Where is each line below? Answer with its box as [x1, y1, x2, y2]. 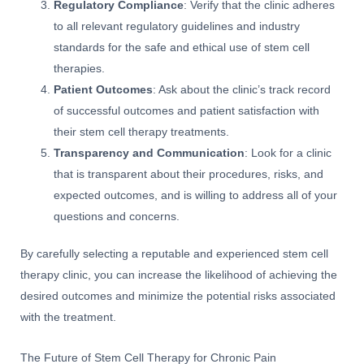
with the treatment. [20, 311, 116, 324]
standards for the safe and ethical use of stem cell [54, 41, 310, 54]
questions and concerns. [54, 210, 180, 223]
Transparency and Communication [54, 146, 245, 159]
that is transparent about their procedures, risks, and [54, 167, 324, 180]
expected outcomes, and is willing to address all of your [54, 188, 338, 201]
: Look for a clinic [245, 146, 332, 159]
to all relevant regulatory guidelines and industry [54, 19, 301, 32]
